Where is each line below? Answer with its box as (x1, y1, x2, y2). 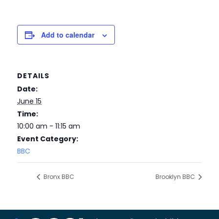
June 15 (17, 96, 42, 106)
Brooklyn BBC (155, 173, 197, 181)
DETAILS (17, 70, 49, 81)
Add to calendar (41, 29, 94, 40)
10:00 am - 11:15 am (17, 121, 80, 131)
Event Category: (17, 133, 78, 144)
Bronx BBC (42, 173, 74, 181)
